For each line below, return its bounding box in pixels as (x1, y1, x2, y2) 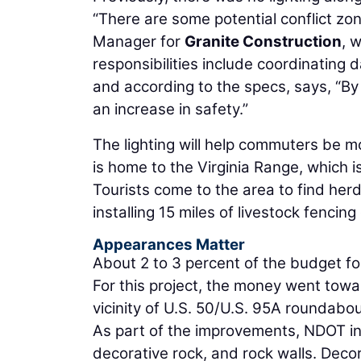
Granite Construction (185, 31, 342, 51)
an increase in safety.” (93, 99, 248, 118)
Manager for (93, 31, 185, 51)
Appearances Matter (93, 234, 245, 254)
